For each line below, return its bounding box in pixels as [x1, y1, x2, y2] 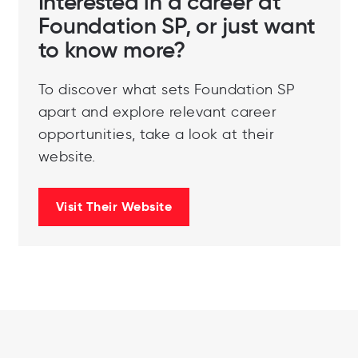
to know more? [38, 35, 185, 64]
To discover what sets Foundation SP [38, 80, 295, 98]
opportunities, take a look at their [38, 125, 274, 143]
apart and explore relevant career [38, 102, 276, 121]
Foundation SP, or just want [38, 11, 316, 40]
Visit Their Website [55, 197, 172, 215]
